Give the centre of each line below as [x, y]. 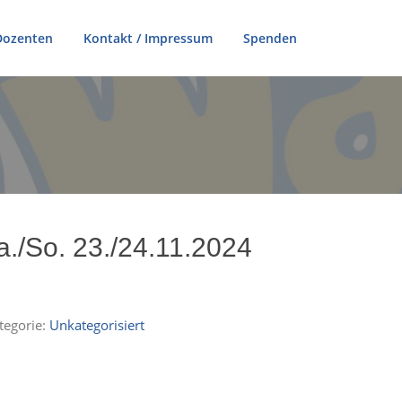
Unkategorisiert [97, 325]
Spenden [270, 38]
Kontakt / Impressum [148, 38]
